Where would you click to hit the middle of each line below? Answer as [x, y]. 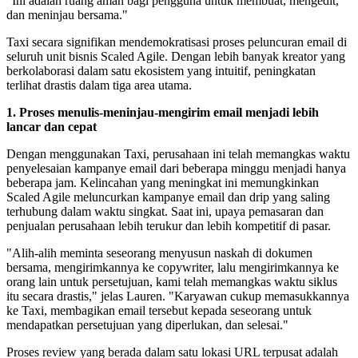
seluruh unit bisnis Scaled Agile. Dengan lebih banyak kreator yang [176, 57]
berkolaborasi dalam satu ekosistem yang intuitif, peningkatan [161, 71]
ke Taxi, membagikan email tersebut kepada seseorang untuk [159, 311]
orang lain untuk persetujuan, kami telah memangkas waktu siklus [172, 282]
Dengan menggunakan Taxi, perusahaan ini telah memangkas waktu [178, 154]
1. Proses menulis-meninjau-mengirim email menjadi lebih [163, 113]
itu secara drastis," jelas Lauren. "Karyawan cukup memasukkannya [178, 296]
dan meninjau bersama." [67, 15]
